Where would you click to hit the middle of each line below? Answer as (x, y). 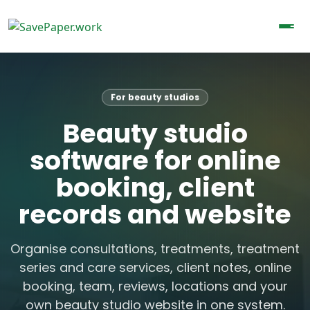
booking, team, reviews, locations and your (155, 286)
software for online (155, 161)
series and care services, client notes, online (155, 267)
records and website (155, 215)
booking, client (155, 188)
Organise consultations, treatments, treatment (155, 249)
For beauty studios (155, 100)
